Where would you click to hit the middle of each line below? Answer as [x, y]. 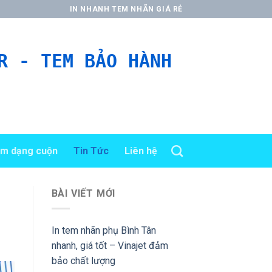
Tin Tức [91, 151]
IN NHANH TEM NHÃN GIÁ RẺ [126, 9]
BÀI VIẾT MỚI [83, 193]
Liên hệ [141, 151]
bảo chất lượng [83, 260]
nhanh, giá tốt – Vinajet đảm [110, 245]
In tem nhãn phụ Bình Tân [104, 230]
